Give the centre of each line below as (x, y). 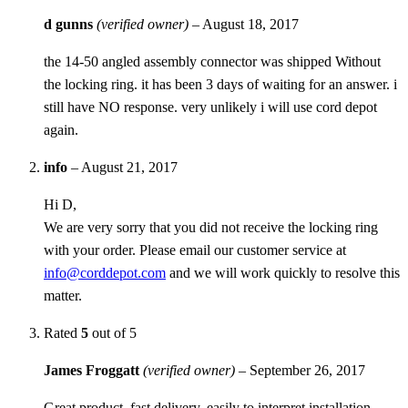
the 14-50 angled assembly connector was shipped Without (212, 61)
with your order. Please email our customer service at (195, 250)
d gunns (70, 24)
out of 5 (112, 332)
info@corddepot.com (105, 272)
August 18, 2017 (250, 24)
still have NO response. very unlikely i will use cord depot (210, 107)
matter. (63, 295)
